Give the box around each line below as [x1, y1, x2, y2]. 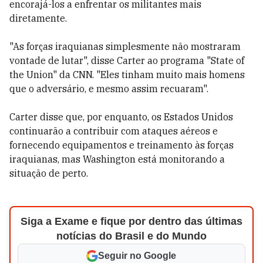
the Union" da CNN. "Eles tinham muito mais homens [9, 69, 245, 80]
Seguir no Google [98, 251, 177, 261]
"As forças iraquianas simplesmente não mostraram [9, 41, 241, 52]
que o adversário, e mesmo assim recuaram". [9, 83, 208, 95]
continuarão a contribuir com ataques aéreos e [9, 125, 218, 137]
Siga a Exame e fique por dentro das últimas [20, 215, 242, 227]
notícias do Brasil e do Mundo [56, 230, 207, 242]
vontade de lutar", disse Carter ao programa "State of [9, 55, 244, 66]
